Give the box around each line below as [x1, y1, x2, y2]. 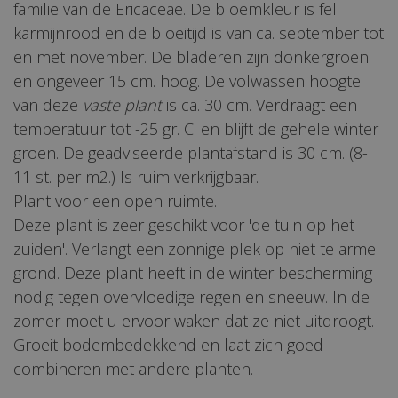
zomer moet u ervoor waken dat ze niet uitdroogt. [13, 310, 374, 332]
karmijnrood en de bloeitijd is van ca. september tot [13, 22, 384, 44]
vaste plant [83, 94, 162, 116]
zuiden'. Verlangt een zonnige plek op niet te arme [13, 238, 376, 260]
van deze [13, 94, 83, 116]
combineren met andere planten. [13, 358, 253, 380]
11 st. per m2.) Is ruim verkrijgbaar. [13, 166, 259, 188]
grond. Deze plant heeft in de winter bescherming [13, 262, 372, 284]
